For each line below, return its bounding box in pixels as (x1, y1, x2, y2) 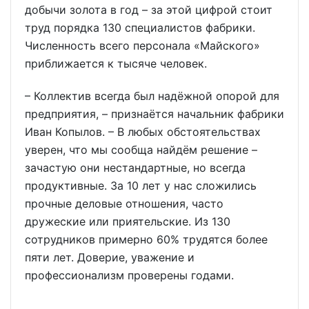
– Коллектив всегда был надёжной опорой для (25, 88, 279, 103)
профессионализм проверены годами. (25, 268, 234, 282)
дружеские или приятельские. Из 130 (25, 214, 230, 228)
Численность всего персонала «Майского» (25, 38, 260, 52)
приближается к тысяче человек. (25, 56, 207, 70)
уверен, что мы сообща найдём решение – (25, 142, 257, 157)
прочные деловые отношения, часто (25, 196, 223, 210)
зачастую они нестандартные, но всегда (25, 160, 246, 175)
